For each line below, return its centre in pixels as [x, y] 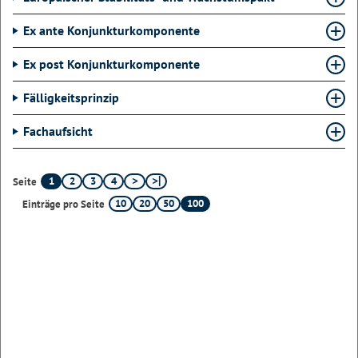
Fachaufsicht [58, 131]
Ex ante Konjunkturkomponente [111, 30]
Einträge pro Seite [64, 204]
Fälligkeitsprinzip [71, 97]
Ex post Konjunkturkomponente [111, 64]
